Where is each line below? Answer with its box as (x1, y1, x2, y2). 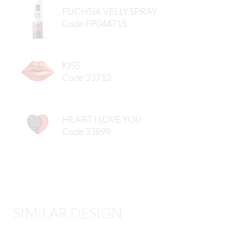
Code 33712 (62, 71, 111, 83)
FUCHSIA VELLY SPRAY (62, 5, 157, 17)
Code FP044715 (62, 17, 127, 29)
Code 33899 (62, 125, 111, 137)
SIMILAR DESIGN (13, 204, 122, 222)
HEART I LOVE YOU (62, 113, 142, 125)
